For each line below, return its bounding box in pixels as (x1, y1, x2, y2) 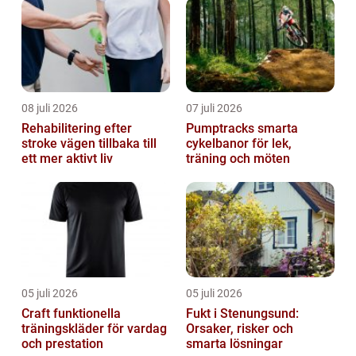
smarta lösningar (186, 336, 283, 352)
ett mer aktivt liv (21, 151, 113, 167)
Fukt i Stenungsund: (186, 306, 299, 322)
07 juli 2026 (186, 102, 242, 115)
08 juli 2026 (21, 102, 78, 115)
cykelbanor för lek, (186, 136, 292, 152)
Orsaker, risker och (186, 321, 293, 337)
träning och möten (186, 151, 290, 167)
